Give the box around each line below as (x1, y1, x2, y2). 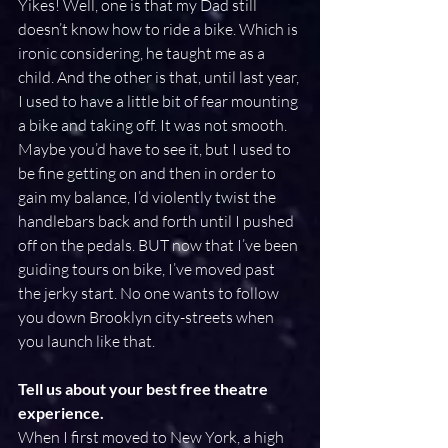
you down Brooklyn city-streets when (18, 307, 277, 327)
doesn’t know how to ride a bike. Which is (18, 19, 301, 39)
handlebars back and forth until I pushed (18, 211, 297, 231)
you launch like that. (18, 331, 155, 351)
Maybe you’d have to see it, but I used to (18, 139, 294, 159)
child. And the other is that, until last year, (18, 67, 302, 87)
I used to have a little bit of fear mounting (18, 91, 301, 111)
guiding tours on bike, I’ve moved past (18, 259, 278, 279)
